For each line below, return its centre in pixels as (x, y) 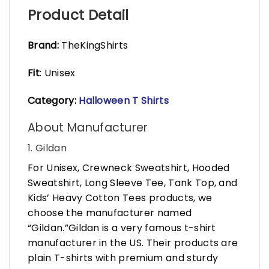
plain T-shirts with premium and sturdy (123, 258)
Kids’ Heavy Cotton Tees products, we (120, 198)
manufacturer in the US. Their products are (133, 243)
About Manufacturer (88, 127)
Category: (52, 100)
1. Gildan (47, 148)
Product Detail (78, 15)
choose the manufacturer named (110, 213)
